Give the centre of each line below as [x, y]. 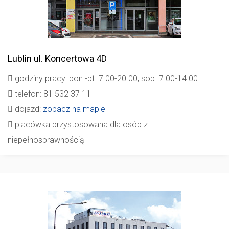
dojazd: [28, 109]
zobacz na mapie [74, 109]
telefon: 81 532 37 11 [52, 94]
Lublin [20, 59]
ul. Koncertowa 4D [69, 59]
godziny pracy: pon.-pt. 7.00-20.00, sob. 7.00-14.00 [105, 78]
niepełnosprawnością [46, 140]
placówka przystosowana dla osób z [80, 124]
